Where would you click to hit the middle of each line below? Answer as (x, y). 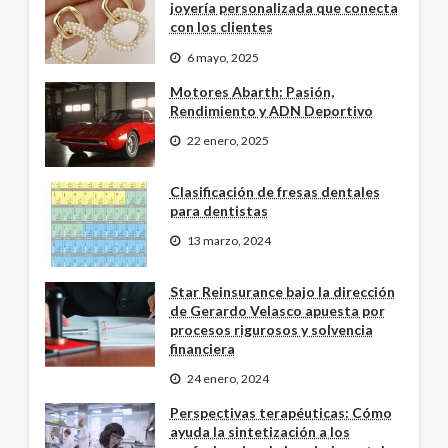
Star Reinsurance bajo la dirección (282, 291)
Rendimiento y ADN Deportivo (271, 110)
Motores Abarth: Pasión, (251, 91)
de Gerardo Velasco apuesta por (277, 310)
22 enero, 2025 (227, 141)
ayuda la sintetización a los (259, 432)
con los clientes (221, 27)
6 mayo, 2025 (222, 57)
